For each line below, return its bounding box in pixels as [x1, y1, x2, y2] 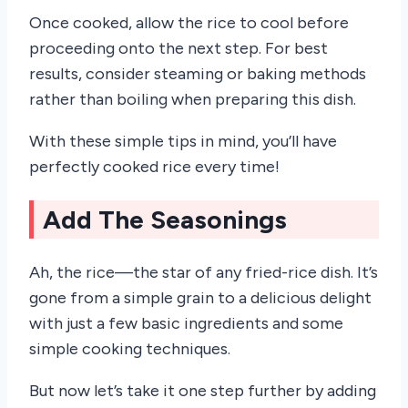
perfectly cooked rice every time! [29, 156, 280, 177]
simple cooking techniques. [29, 339, 230, 360]
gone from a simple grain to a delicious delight [29, 288, 372, 309]
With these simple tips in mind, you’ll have [29, 130, 337, 151]
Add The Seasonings [43, 203, 287, 235]
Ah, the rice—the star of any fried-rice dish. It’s [29, 262, 378, 283]
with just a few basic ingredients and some [29, 313, 343, 334]
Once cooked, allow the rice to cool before [29, 12, 349, 33]
